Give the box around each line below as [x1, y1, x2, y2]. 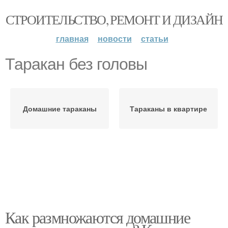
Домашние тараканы [22, 103, 97, 113]
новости [97, 33, 132, 44]
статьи [140, 33, 168, 44]
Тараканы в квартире [130, 103, 207, 113]
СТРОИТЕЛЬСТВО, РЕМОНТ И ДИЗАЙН [5, 11, 223, 28]
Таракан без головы [5, 55, 147, 73]
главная [55, 33, 89, 44]
